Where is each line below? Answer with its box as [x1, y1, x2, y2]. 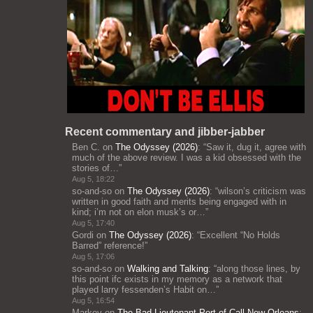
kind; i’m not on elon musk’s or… [72, 207, 205, 217]
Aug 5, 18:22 [72, 175, 115, 183]
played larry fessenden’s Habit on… [72, 284, 216, 295]
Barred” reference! [72, 240, 145, 251]
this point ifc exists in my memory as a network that [72, 274, 282, 284]
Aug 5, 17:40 [72, 219, 115, 227]
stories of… [72, 163, 119, 173]
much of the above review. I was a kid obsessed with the [72, 152, 301, 163]
